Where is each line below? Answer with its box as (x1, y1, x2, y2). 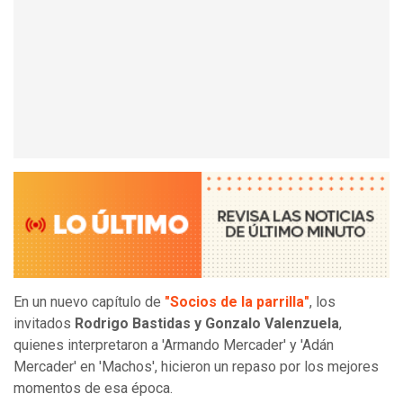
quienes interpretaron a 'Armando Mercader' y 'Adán (13, 336, 334, 354)
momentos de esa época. (13, 380, 173, 398)
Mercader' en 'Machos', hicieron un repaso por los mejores (13, 358, 379, 376)
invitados (13, 315, 75, 333)
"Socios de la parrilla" (165, 293, 309, 311)
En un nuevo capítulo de (13, 293, 165, 311)
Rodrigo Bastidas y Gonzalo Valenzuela (75, 315, 339, 333)
